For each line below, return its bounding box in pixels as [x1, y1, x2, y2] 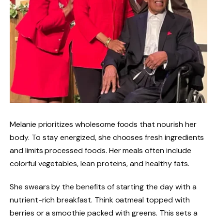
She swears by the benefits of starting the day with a [10, 182, 197, 192]
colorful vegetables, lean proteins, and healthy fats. [10, 158, 189, 169]
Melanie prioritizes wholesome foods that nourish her [10, 119, 197, 130]
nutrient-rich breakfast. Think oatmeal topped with [10, 195, 190, 205]
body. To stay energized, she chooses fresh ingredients [10, 132, 204, 143]
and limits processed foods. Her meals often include [10, 145, 191, 156]
